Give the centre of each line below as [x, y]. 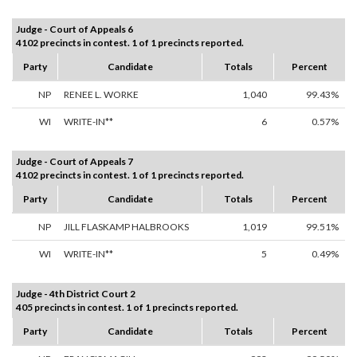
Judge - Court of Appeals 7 [75, 162]
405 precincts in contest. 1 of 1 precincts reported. [127, 308]
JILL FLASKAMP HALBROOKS [126, 227]
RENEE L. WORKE [101, 95]
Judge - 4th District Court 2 [76, 294]
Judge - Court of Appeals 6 [75, 29]
